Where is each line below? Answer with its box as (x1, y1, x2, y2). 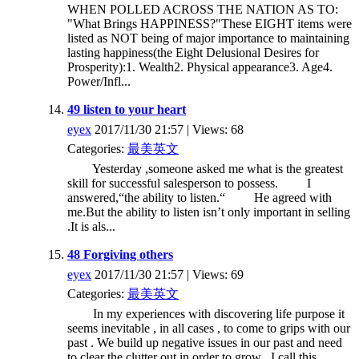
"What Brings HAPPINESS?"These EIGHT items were (67, 16, 352, 30)
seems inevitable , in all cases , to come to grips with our (67, 321, 350, 335)
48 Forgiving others (67, 247, 173, 261)
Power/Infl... (67, 74, 131, 88)
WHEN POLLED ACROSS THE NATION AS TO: (67, 2, 338, 16)
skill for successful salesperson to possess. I (67, 175, 311, 190)
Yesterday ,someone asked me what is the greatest (67, 161, 343, 175)
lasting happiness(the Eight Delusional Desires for (67, 45, 319, 59)
